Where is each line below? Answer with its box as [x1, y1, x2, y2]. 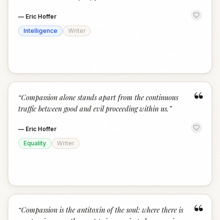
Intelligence [24, 27, 57, 34]
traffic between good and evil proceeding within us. [18, 104, 169, 113]
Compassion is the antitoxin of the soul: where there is [21, 205, 183, 215]
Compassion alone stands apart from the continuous [21, 92, 178, 102]
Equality [24, 139, 46, 147]
